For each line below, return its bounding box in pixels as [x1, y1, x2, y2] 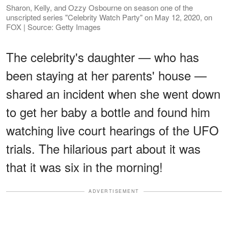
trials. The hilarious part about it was [6, 139, 201, 158]
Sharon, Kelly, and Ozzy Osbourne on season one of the [6, 2, 193, 13]
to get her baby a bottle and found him [6, 103, 210, 121]
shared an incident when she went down [6, 84, 220, 103]
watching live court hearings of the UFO [6, 121, 219, 139]
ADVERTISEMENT [89, 188, 139, 195]
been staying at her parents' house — [6, 66, 207, 84]
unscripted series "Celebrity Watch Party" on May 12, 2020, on [6, 12, 212, 23]
